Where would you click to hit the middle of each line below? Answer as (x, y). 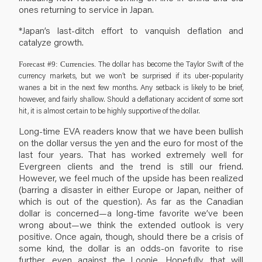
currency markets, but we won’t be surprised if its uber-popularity (131, 75)
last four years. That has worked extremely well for (131, 154)
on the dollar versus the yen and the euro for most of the (131, 142)
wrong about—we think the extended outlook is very (131, 224)
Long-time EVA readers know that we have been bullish (131, 130)
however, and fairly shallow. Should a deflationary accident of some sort (131, 99)
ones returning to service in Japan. (86, 9)
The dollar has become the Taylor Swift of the (171, 63)
